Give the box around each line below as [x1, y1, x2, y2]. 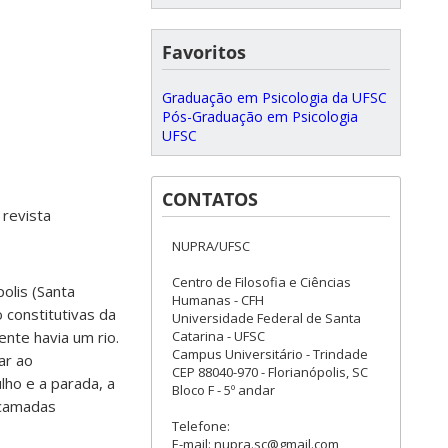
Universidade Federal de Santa [172, 309, 361, 327]
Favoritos [162, 40, 246, 64]
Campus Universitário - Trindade [172, 345, 368, 363]
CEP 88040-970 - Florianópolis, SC [172, 363, 368, 381]
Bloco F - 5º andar [172, 381, 275, 399]
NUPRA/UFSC [172, 237, 250, 255]
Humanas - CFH [172, 291, 264, 309]
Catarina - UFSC [172, 327, 265, 345]
